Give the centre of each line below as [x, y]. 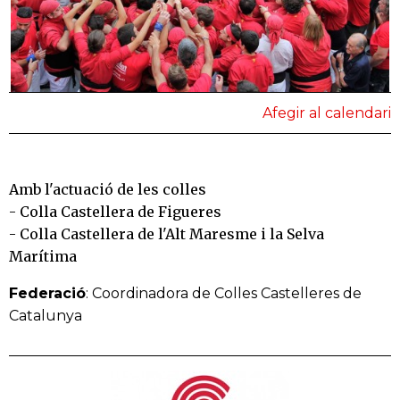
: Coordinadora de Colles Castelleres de [224, 294]
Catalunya [46, 316]
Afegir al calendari [327, 113]
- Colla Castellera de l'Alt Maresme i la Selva [167, 234]
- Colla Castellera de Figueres [115, 212]
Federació [47, 294]
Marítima [43, 257]
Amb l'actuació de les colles [108, 190]
